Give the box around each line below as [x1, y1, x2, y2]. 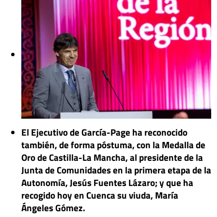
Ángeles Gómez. [21, 201, 85, 215]
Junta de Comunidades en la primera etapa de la [21, 163, 211, 177]
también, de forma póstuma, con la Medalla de [21, 138, 205, 152]
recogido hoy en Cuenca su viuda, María [21, 188, 178, 202]
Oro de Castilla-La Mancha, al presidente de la [21, 150, 203, 165]
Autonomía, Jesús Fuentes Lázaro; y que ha [21, 175, 193, 190]
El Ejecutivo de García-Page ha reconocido [21, 125, 187, 139]
